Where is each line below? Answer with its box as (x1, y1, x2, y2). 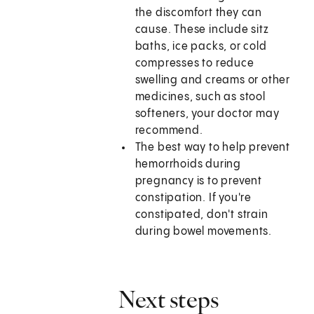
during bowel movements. (135, 226, 273, 238)
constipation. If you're (135, 192, 252, 205)
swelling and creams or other (135, 74, 291, 87)
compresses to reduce (135, 57, 254, 70)
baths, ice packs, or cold (135, 41, 267, 53)
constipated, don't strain (135, 209, 268, 221)
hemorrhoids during (135, 158, 242, 171)
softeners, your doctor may (135, 108, 280, 121)
